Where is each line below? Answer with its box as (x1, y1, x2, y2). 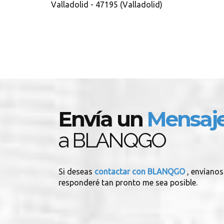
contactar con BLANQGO (92, 167, 187, 176)
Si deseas (58, 167, 92, 176)
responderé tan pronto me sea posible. (58, 178, 197, 187)
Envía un (58, 106, 147, 132)
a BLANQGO (58, 128, 165, 152)
